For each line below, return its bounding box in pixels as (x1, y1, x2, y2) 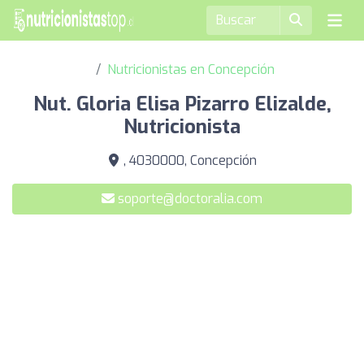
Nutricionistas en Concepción (107, 61, 275, 78)
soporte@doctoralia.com (118, 190, 262, 207)
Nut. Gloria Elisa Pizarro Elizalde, (32, 91, 331, 117)
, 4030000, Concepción (120, 152, 257, 169)
